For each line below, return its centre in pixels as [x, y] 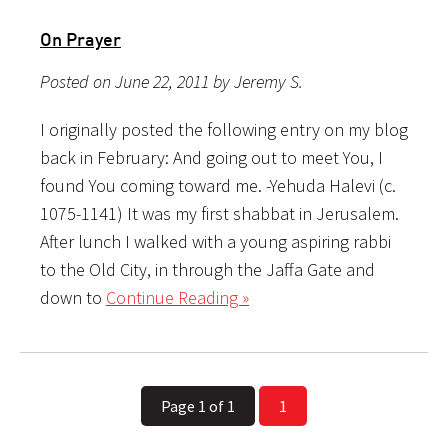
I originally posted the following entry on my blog [224, 129]
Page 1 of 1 [198, 405]
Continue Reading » [177, 297]
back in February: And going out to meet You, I [211, 157]
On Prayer [80, 38]
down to [73, 297]
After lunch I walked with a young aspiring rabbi [215, 241]
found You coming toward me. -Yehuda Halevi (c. [218, 185]
